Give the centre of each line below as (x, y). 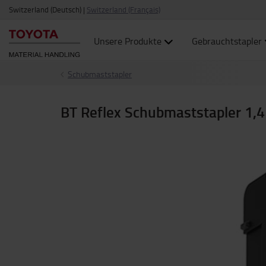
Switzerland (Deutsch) (45, 9)
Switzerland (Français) (123, 9)
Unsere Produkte (128, 41)
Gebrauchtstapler (227, 41)
